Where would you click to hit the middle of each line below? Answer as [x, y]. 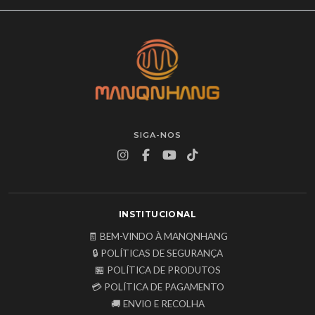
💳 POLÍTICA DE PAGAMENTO [157, 287]
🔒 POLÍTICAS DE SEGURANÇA [157, 253]
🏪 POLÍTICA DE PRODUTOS [157, 270]
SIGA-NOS [157, 135]
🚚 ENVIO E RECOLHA [157, 304]
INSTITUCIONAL [157, 214]
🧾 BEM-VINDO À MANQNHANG [157, 237]
